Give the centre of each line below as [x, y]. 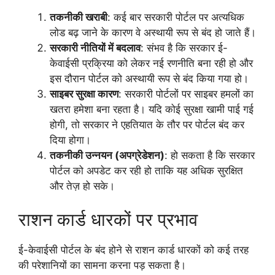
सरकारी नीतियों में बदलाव [95, 48]
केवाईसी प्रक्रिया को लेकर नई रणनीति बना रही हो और [151, 63]
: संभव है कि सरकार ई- [184, 48]
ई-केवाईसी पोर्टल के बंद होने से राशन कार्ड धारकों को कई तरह [134, 250]
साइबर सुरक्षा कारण [84, 94]
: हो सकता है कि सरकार [210, 155]
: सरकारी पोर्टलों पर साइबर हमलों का [186, 94]
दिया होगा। [70, 140]
